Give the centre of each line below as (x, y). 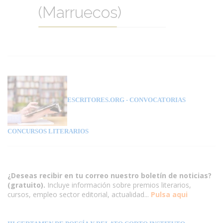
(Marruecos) (80, 12)
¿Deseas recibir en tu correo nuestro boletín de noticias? (110, 175)
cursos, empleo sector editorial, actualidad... (78, 194)
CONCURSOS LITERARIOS (48, 131)
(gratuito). (27, 185)
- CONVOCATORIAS (155, 100)
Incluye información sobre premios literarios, (119, 185)
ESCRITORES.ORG (96, 100)
